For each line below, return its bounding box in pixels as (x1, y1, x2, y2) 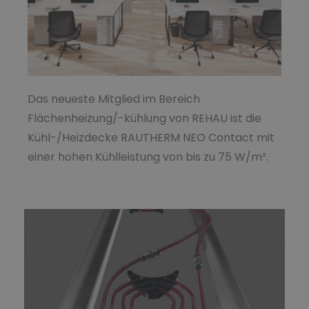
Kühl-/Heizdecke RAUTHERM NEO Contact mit (28, 129, 275, 146)
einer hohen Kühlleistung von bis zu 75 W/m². (28, 148, 268, 165)
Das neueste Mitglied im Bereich (28, 90, 200, 107)
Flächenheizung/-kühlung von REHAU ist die (28, 110, 261, 126)
